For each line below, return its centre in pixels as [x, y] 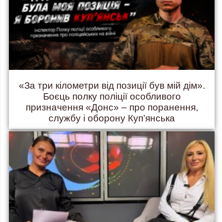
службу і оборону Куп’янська [112, 118]
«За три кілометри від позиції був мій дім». [112, 86]
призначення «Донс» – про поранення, [112, 108]
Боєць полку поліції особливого [112, 97]
